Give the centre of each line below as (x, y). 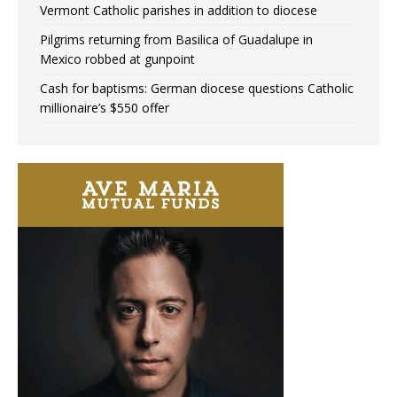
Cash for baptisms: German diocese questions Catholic (197, 88)
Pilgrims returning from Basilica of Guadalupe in (176, 39)
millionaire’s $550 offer (105, 107)
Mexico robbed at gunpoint (117, 58)
